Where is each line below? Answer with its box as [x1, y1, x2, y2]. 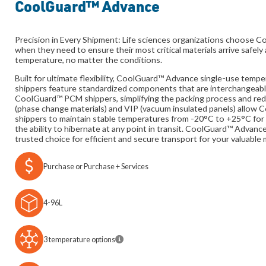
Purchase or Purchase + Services [43, 161, 149, 171]
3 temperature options [43, 235, 116, 244]
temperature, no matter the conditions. [15, 54, 163, 65]
